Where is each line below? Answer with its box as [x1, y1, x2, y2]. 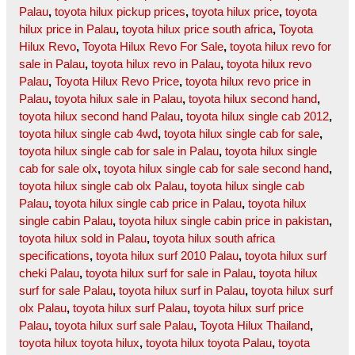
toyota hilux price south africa [122, 22, 273, 36]
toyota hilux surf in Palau [119, 284, 245, 298]
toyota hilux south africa [153, 231, 275, 246]
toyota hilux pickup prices [55, 5, 185, 19]
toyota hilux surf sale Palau [55, 319, 193, 333]
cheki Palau [19, 266, 79, 281]
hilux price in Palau [19, 22, 116, 36]
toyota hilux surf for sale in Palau [86, 266, 253, 281]
